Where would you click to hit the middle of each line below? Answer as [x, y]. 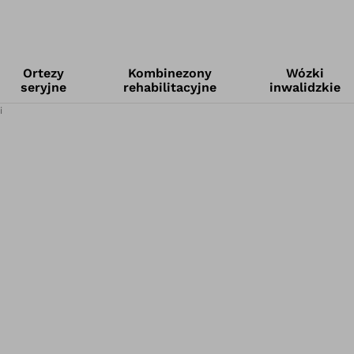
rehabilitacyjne [170, 87]
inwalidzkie [305, 87]
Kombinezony [170, 73]
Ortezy [44, 73]
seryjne [44, 87]
